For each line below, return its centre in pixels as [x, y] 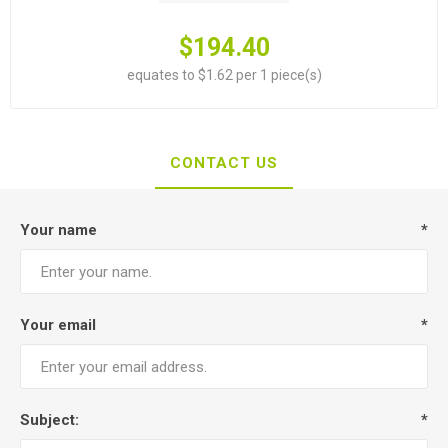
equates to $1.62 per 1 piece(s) [224, 75]
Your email [58, 325]
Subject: [49, 420]
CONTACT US [224, 163]
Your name [58, 230]
